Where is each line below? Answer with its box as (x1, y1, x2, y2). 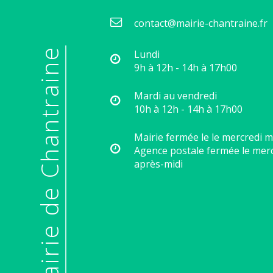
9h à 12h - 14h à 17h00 (134, 60, 237, 74)
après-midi (134, 157, 183, 171)
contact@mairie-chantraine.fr (134, 16, 268, 30)
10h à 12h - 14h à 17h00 (134, 102, 243, 116)
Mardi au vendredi (134, 88, 217, 102)
